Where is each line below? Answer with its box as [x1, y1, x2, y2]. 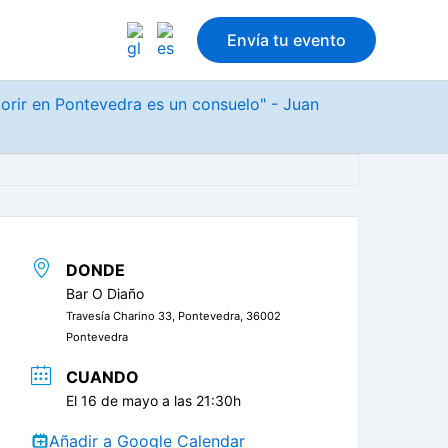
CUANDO [66, 366, 140, 387]
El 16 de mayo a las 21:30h [66, 391, 242, 409]
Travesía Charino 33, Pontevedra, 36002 [66, 309, 282, 323]
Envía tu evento [227, 30, 346, 50]
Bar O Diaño [66, 285, 145, 302]
